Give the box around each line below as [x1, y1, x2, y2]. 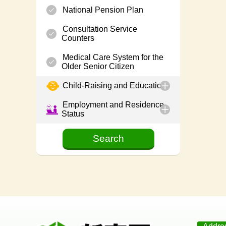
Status [62, 109, 84, 119]
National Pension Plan [61, 6, 143, 15]
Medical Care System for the [61, 53, 163, 62]
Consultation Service [61, 25, 137, 34]
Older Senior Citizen [62, 62, 134, 71]
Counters [62, 34, 94, 43]
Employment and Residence [61, 100, 164, 109]
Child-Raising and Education [61, 81, 166, 90]
